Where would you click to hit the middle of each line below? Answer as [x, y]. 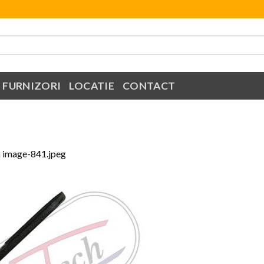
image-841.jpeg [34, 153]
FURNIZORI [32, 85]
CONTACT [149, 85]
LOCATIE [92, 85]
